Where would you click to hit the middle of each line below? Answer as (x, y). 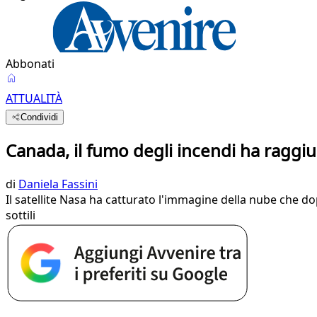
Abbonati (30, 64)
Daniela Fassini (58, 184)
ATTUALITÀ (34, 98)
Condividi (40, 117)
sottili (21, 215)
